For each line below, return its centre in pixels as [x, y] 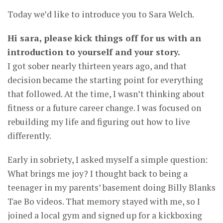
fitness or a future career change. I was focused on [104, 108]
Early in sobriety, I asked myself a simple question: [108, 159]
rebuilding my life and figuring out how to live [99, 121]
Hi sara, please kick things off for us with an [104, 38]
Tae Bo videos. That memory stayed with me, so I [104, 201]
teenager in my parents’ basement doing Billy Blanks [111, 187]
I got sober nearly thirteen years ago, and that [97, 66]
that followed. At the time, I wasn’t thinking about [106, 94]
